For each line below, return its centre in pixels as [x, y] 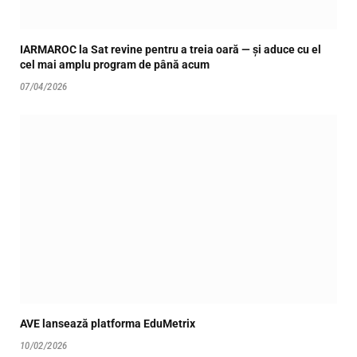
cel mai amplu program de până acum [115, 64]
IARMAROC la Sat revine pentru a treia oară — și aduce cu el [171, 49]
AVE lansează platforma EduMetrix [108, 323]
